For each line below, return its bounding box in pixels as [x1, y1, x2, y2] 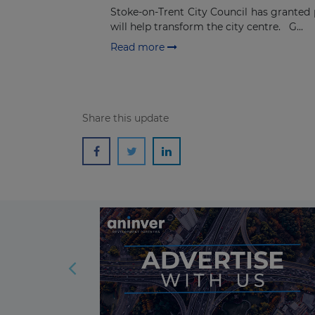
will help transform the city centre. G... [110, 20, 303, 34]
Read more [110, 40, 167, 53]
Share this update [82, 111, 169, 124]
